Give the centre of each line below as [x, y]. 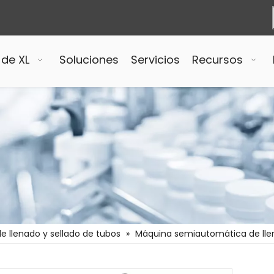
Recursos [218, 60]
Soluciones [89, 60]
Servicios [156, 60]
